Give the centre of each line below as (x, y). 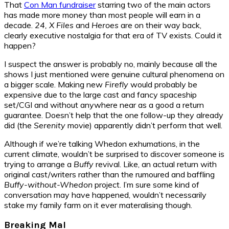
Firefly (118, 84)
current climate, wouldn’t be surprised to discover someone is (114, 154)
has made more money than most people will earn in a (102, 15)
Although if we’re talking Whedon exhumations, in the (102, 143)
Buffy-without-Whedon (48, 184)
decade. (19, 25)
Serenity (50, 125)
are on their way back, (160, 25)
